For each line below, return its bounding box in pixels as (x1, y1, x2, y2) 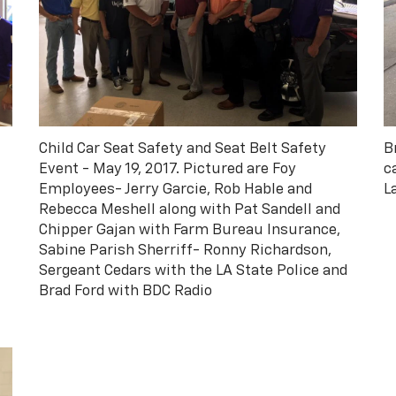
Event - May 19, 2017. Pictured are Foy (39, 161, 296, 177)
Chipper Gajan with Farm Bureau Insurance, (39, 222, 340, 238)
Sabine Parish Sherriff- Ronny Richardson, (39, 242, 331, 258)
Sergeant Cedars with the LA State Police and (39, 263, 347, 278)
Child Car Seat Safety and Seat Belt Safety (39, 141, 326, 156)
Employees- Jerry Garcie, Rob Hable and (39, 181, 312, 197)
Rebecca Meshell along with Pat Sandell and (39, 202, 340, 217)
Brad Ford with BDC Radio (39, 283, 212, 299)
